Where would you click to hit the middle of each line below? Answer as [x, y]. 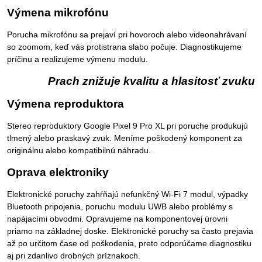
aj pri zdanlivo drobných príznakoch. [74, 256]
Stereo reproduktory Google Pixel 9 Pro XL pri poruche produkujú [127, 126]
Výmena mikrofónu [58, 13]
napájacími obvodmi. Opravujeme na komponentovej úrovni [117, 219]
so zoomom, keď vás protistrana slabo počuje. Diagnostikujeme [124, 47]
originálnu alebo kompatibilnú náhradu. [79, 151]
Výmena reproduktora [65, 104]
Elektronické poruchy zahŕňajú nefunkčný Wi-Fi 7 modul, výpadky [127, 194]
